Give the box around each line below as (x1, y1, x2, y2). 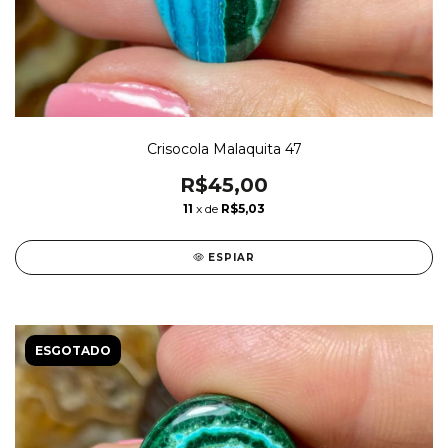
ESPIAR (208, 250, 256, 264)
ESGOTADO (35, 342, 111, 358)
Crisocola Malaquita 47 (146, 139, 302, 158)
